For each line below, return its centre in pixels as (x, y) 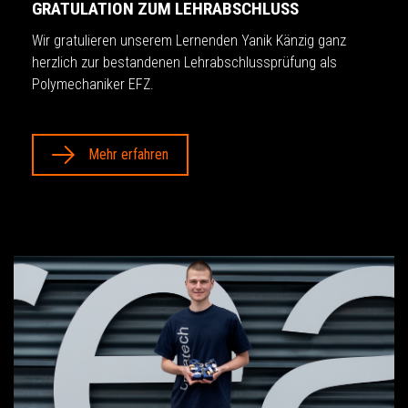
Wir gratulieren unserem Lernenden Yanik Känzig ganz (189, 41)
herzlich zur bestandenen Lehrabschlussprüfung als (184, 63)
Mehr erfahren (128, 155)
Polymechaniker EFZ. (93, 85)
